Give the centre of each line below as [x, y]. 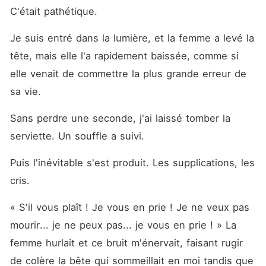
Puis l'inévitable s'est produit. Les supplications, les [132, 163]
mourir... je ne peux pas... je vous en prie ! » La [123, 225]
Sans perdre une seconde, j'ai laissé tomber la [120, 118]
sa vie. [27, 91]
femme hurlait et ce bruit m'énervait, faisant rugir [126, 243]
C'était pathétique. [55, 11]
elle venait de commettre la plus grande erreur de [128, 74]
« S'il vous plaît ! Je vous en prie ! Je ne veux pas [129, 207]
